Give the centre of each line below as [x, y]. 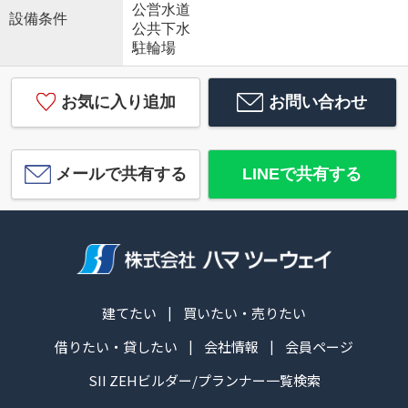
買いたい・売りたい [245, 312]
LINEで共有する [302, 173]
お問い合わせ [318, 102]
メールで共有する [122, 173]
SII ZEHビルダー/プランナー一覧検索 [204, 380]
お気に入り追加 [118, 102]
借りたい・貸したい [116, 346]
